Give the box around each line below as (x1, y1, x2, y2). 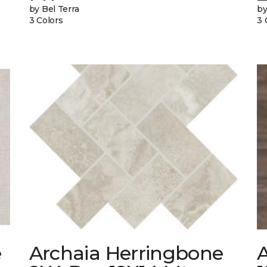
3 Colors (29, 15, 63, 26)
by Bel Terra (29, 4, 79, 15)
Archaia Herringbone (29, 241, 223, 265)
